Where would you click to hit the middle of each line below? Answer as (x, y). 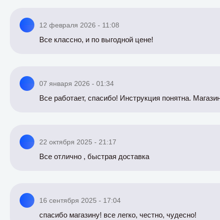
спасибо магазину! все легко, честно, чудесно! (118, 215)
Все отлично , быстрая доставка (94, 156)
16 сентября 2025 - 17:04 (80, 200)
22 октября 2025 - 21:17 (78, 142)
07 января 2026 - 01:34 (77, 83)
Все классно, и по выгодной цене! (96, 40)
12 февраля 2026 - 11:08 (79, 25)
